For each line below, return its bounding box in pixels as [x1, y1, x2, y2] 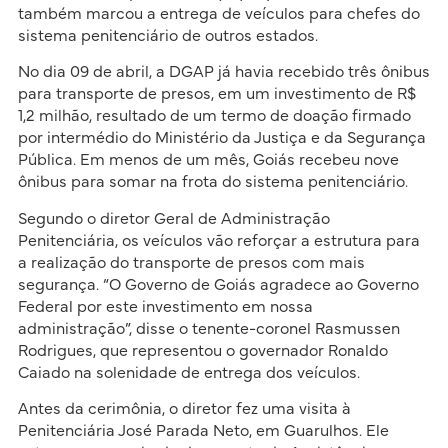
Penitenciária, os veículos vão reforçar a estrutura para [17, 232, 420, 249]
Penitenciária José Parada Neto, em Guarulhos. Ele [17, 423, 389, 440]
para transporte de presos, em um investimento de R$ [17, 86, 416, 103]
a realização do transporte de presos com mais [17, 254, 365, 271]
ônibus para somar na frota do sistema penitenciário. [17, 174, 408, 191]
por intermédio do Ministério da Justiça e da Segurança [17, 130, 426, 147]
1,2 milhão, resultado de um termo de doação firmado [17, 108, 411, 125]
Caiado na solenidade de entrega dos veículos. [17, 364, 360, 381]
